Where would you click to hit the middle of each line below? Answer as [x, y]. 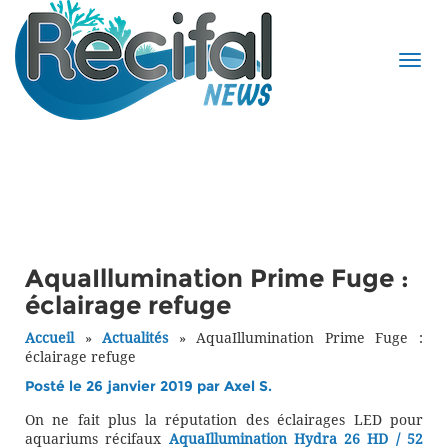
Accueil [49, 338]
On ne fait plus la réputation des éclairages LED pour [224, 420]
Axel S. [248, 386]
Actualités [135, 338]
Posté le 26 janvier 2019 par [124, 386]
